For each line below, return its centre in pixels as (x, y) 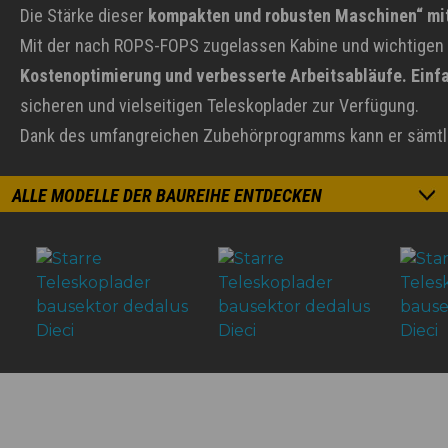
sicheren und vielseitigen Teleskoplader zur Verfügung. (219, 105)
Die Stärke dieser (84, 15)
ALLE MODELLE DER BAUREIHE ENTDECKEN (167, 195)
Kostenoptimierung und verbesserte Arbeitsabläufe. (213, 75)
